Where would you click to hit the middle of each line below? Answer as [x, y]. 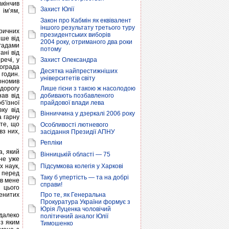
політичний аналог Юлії [74, 216]
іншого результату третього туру [88, 28]
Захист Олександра [69, 60]
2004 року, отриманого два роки [86, 42]
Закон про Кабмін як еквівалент [86, 20]
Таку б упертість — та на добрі [85, 177]
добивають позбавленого [77, 96]
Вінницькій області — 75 [75, 154]
